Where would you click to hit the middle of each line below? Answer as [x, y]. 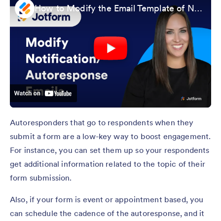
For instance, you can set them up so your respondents [110, 150]
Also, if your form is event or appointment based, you [107, 199]
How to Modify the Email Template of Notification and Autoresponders [198, 8]
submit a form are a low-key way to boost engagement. [110, 136]
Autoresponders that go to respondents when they [102, 122]
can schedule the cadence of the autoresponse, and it [107, 213]
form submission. [41, 177]
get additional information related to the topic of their [108, 164]
